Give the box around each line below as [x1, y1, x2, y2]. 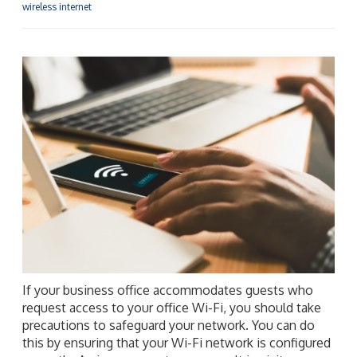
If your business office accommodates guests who [22, 281, 313, 298]
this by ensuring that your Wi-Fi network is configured [22, 334, 331, 351]
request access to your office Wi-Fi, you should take [22, 299, 321, 316]
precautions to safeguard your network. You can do [22, 316, 315, 333]
